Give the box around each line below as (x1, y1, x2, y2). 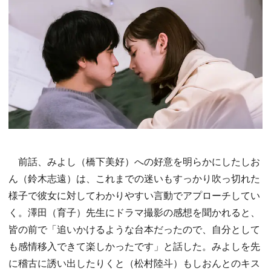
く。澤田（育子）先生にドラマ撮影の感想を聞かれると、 (8, 205, 260, 220)
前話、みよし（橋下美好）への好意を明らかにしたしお (8, 154, 260, 169)
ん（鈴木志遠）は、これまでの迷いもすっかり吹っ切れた (8, 171, 260, 186)
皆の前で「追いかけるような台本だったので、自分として (8, 222, 260, 237)
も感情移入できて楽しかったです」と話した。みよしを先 (8, 239, 260, 253)
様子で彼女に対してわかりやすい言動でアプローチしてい (8, 188, 260, 203)
